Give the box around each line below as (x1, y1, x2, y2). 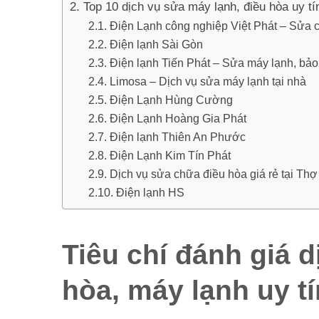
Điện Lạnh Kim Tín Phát (109, 149, 231, 162)
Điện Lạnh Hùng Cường (109, 93, 233, 106)
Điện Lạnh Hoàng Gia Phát (109, 112, 249, 125)
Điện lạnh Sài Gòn (109, 38, 203, 51)
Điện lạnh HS (115, 186, 184, 199)
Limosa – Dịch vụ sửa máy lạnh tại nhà (109, 75, 306, 88)
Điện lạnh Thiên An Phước (109, 130, 246, 143)
